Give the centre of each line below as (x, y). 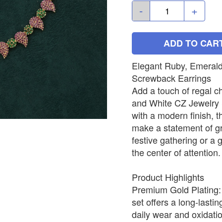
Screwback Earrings (171, 78)
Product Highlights (168, 177)
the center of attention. (176, 152)
